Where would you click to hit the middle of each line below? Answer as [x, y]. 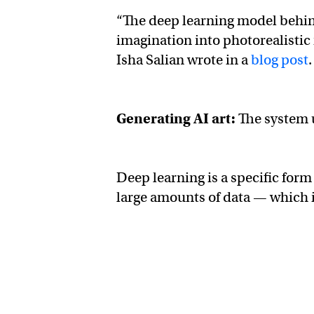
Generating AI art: [178, 119]
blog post [280, 60]
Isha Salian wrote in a [184, 60]
